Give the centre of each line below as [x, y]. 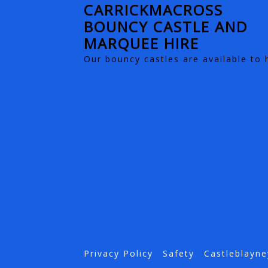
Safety [178, 253]
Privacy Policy [118, 253]
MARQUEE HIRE [141, 43]
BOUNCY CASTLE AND [165, 26]
